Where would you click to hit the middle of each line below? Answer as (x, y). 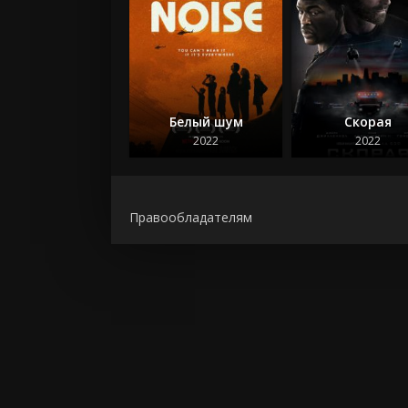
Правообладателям (191, 217)
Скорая (368, 121)
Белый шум (206, 121)
